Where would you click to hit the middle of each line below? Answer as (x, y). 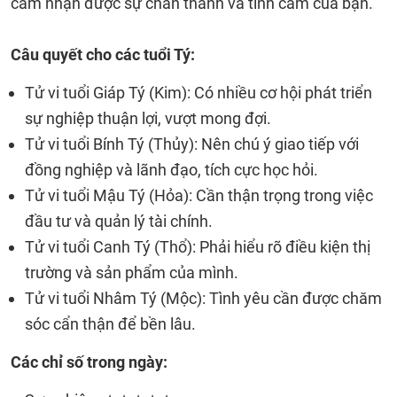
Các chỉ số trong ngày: (89, 362)
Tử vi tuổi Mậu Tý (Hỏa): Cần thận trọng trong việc (199, 195)
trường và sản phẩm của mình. (132, 272)
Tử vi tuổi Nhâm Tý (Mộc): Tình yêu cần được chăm (203, 298)
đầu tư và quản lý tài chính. (119, 221)
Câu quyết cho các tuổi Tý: (103, 54)
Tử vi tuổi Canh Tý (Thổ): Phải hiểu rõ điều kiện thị (198, 247)
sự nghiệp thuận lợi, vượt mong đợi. (148, 118)
